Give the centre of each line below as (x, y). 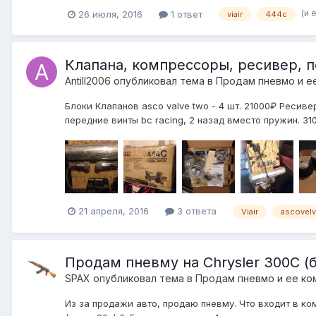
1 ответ (185, 14)
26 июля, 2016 (110, 14)
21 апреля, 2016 (114, 211)
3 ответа (195, 211)
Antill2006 (88, 81)
